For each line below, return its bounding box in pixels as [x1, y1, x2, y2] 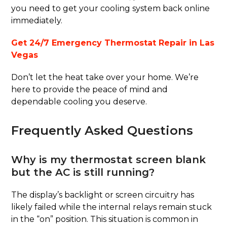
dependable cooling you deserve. [11, 96, 147, 106]
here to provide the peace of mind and [11, 84, 168, 94]
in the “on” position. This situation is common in [11, 214, 199, 224]
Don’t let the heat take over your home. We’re [11, 72, 199, 82]
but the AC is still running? [11, 166, 155, 178]
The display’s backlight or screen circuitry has [11, 190, 195, 200]
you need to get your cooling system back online [11, 3, 210, 13]
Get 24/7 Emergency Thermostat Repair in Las [11, 37, 215, 48]
